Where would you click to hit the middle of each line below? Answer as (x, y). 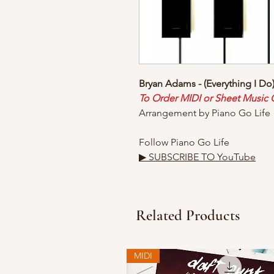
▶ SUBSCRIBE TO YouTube (197, 157)
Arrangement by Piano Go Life (206, 113)
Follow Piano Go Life (184, 143)
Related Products (188, 216)
